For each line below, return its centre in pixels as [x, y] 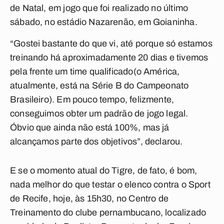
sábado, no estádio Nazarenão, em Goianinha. [104, 22]
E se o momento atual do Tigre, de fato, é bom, [104, 170]
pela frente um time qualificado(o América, [95, 71]
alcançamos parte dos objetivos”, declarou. [96, 141]
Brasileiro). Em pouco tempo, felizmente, [92, 99]
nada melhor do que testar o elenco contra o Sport [110, 184]
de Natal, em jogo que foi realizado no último [99, 8]
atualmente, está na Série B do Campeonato [99, 85]
